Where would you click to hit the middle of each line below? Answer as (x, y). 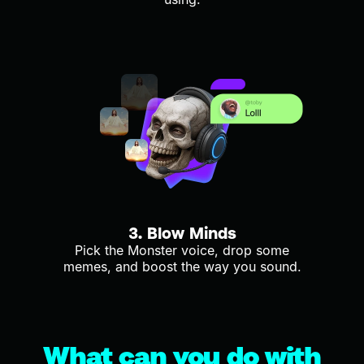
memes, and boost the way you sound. (182, 266)
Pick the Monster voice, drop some (182, 250)
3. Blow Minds (182, 232)
